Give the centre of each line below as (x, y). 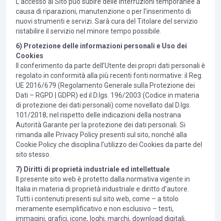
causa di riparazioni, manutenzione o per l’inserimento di (103, 12)
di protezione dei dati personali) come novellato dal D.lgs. (103, 105)
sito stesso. (33, 155)
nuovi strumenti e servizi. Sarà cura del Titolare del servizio (107, 21)
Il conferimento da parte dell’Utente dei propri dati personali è (110, 66)
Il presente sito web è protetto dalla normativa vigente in (103, 179)
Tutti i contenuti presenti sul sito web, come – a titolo (97, 199)
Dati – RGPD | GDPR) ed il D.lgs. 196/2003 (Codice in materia (107, 95)
